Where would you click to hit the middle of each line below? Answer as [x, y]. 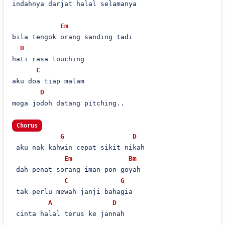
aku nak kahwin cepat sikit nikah [78, 147]
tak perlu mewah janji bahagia [72, 192]
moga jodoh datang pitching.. [68, 103]
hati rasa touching [48, 59]
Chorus [27, 126]
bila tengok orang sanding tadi [72, 37]
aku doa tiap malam [48, 81]
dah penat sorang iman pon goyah [76, 170]
